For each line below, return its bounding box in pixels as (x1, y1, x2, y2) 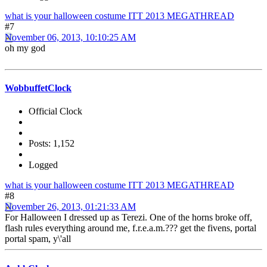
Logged (29, 160, 58, 170)
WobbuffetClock (5, 83, 72, 94)
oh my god (5, 42, 45, 53)
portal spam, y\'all (5, 234, 71, 244)
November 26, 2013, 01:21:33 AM (5, 201, 136, 212)
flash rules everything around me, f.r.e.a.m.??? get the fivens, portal (5, 223, 256, 234)
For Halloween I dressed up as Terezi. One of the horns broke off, (5, 212, 252, 223)
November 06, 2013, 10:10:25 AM (5, 32, 136, 42)
